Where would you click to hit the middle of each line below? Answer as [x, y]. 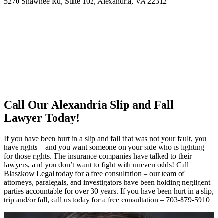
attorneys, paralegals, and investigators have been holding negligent [107, 182]
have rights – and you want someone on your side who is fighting [104, 147]
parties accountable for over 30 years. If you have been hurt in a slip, [109, 191]
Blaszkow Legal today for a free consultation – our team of [94, 174]
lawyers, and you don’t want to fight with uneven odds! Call [96, 165]
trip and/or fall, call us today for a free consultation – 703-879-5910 [107, 200]
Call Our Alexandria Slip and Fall [89, 105]
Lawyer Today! [42, 118]
